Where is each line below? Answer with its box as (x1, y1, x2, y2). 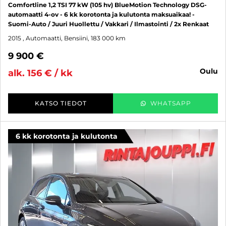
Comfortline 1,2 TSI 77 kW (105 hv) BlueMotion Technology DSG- (8, 1, 207, 9)
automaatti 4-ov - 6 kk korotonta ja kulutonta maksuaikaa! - (8, 11, 195, 19)
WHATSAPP (150, 99, 191, 107)
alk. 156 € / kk (8, 68, 73, 79)
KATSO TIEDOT (34, 99, 87, 107)
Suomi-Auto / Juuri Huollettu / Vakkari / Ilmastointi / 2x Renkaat (8, 20, 209, 28)
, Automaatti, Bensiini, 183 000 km (23, 34, 126, 42)
